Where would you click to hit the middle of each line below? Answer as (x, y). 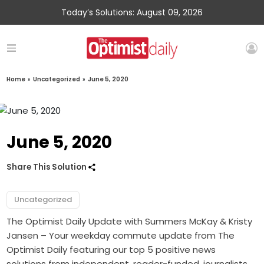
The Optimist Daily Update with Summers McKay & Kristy (130, 222)
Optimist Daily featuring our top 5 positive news (111, 250)
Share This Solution (48, 167)
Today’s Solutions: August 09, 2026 (132, 12)
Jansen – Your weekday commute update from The (121, 236)
